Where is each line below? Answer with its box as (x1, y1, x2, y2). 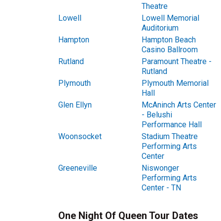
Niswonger (141, 163, 179, 173)
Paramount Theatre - (141, 57, 212, 66)
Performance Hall (141, 120, 202, 129)
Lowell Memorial (141, 13, 199, 23)
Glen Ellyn (58, 100, 92, 110)
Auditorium (141, 23, 179, 33)
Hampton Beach (141, 35, 196, 44)
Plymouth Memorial (141, 78, 209, 88)
